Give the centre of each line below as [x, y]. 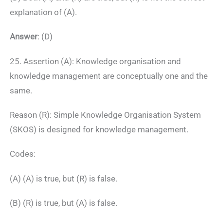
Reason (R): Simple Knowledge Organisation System [105, 115]
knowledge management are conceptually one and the [109, 76]
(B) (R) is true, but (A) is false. [64, 203]
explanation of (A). [43, 12]
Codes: [23, 154]
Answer [24, 37]
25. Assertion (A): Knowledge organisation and [95, 61]
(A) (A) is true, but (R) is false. [64, 178]
